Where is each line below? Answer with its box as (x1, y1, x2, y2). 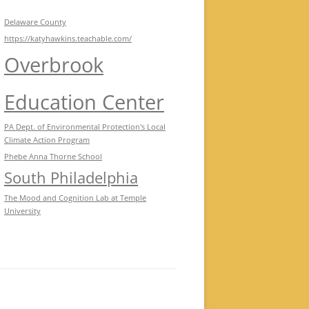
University (4, 206, 41, 217)
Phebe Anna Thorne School (4, 152, 102, 162)
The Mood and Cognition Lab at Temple (4, 193, 146, 203)
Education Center (4, 88, 164, 117)
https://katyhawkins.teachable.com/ (4, 34, 132, 44)
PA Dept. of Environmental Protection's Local (4, 122, 166, 132)
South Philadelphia (4, 168, 138, 188)
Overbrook (4, 51, 103, 79)
